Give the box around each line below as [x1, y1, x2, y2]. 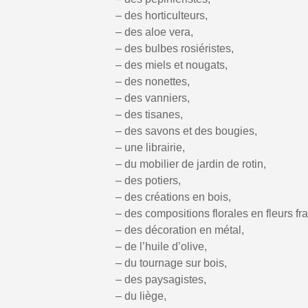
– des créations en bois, [115, 190, 231, 203]
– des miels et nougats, [115, 58, 228, 71]
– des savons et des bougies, [115, 124, 257, 137]
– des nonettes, [115, 75, 190, 87]
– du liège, [115, 289, 166, 302]
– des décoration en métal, [115, 223, 244, 236]
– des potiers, [115, 174, 181, 186]
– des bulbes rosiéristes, [115, 42, 234, 54]
